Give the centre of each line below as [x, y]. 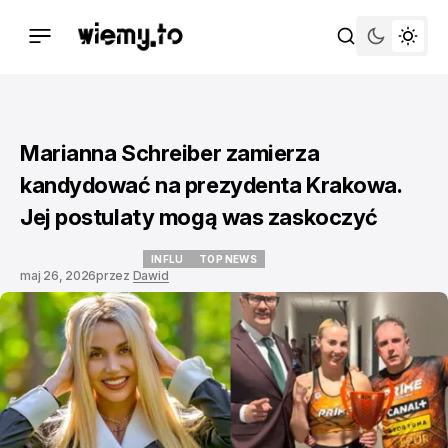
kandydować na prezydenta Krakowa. [211, 185]
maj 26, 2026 [58, 275]
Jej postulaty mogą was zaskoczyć [199, 217]
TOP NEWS [228, 259]
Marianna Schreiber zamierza [170, 153]
